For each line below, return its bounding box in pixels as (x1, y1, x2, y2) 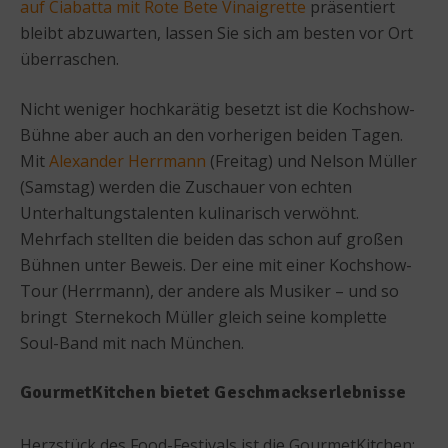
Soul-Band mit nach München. (20, 331, 244, 354)
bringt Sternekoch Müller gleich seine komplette (20, 305, 387, 328)
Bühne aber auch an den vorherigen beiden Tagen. (20, 123, 403, 146)
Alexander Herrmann (49, 149, 206, 172)
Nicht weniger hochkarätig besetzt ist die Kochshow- (20, 97, 415, 120)
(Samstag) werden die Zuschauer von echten (20, 175, 352, 198)
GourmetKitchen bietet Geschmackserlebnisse (20, 380, 407, 403)
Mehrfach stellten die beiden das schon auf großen (20, 227, 403, 250)
